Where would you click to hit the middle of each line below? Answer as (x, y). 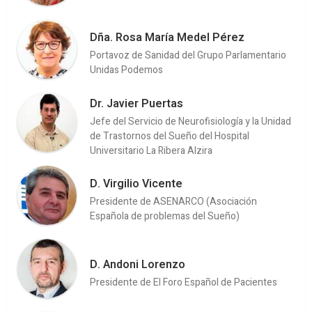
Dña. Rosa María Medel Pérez (167, 38)
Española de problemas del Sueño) (165, 216)
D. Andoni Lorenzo (138, 264)
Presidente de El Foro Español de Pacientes (184, 282)
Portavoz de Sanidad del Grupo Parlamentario (188, 55)
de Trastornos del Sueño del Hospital (170, 136)
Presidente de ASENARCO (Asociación (173, 202)
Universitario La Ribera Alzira (151, 150)
